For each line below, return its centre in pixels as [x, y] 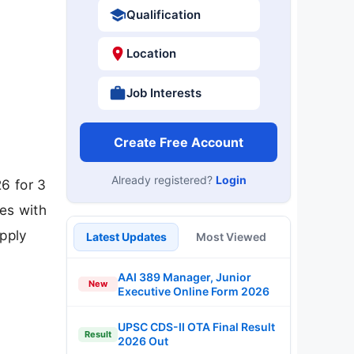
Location [151, 53]
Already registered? [163, 179]
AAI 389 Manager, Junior [185, 277]
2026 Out [143, 341]
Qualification [163, 14]
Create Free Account [179, 142]
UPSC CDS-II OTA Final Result [196, 327]
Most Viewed [231, 236]
